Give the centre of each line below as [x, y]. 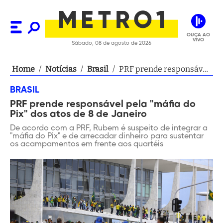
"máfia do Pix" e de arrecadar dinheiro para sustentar [107, 136]
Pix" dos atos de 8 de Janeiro [78, 114]
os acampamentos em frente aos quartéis [87, 144]
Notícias [61, 69]
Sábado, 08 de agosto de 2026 [111, 43]
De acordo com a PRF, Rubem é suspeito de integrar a [109, 128]
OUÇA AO [198, 35]
